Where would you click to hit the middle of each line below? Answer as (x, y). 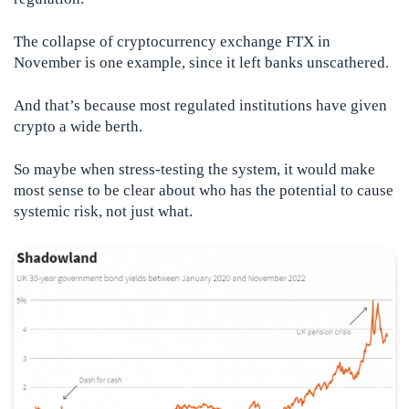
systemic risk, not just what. (103, 212)
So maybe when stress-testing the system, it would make (194, 170)
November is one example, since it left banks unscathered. (201, 63)
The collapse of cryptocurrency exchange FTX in (172, 42)
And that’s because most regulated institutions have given (200, 106)
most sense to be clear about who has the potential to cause (204, 191)
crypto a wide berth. (78, 127)
